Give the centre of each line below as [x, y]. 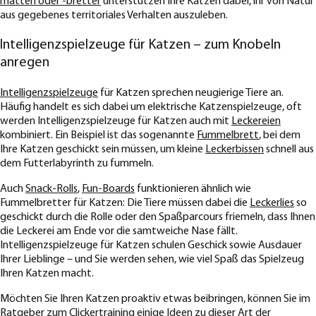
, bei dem [280, 136]
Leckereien [256, 122]
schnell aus [289, 150]
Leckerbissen [235, 150]
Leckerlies [272, 203]
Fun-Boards [108, 189]
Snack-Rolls [51, 189]
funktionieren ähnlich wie [193, 189]
